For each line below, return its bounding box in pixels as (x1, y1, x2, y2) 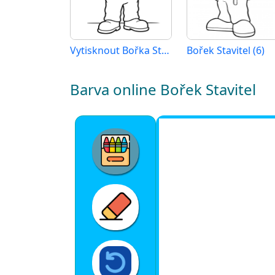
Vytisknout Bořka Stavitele (161, 44, 169, 58)
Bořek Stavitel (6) (187, 44, 265, 58)
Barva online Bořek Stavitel (70, 79, 256, 100)
